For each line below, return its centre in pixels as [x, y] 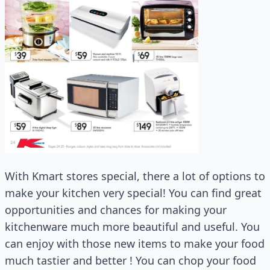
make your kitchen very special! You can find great [133, 193]
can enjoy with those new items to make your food [135, 244]
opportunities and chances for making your [116, 210]
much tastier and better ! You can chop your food [130, 261]
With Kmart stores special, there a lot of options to [135, 176]
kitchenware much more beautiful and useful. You [132, 227]
